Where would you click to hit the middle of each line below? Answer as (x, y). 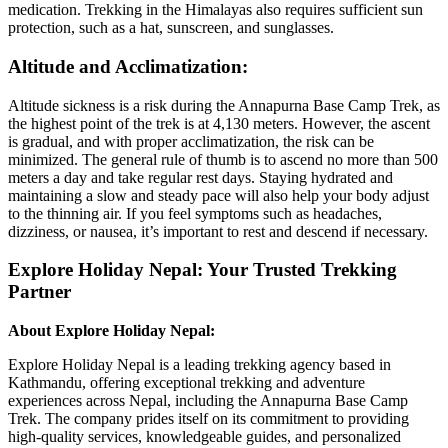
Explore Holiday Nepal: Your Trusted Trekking (202, 270)
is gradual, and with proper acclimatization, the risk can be (191, 141)
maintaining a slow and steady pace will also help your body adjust (218, 195)
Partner (39, 292)
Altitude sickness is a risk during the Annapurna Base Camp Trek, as (224, 105)
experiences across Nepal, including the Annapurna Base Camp (208, 400)
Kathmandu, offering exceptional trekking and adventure (186, 382)
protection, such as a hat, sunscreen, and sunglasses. (171, 28)
